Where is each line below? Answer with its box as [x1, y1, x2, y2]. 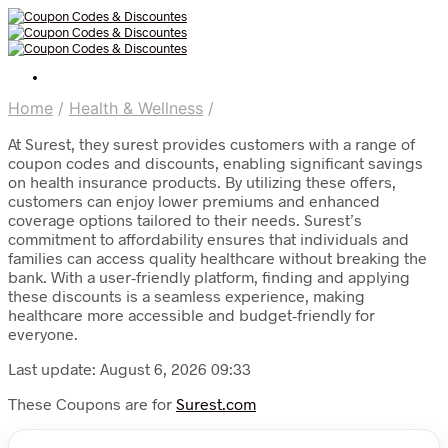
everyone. [8, 324, 78, 343]
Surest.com [176, 394, 256, 413]
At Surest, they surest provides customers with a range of [8, 134, 415, 153]
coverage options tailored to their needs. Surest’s [8, 210, 362, 229]
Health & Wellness [69, 98, 203, 118]
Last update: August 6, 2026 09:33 [8, 359, 251, 378]
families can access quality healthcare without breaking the [8, 248, 427, 267]
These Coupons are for [8, 394, 176, 413]
